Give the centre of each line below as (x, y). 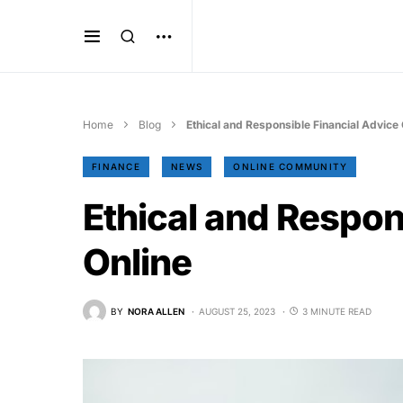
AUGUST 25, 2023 (237, 311)
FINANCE (116, 166)
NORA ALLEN (156, 311)
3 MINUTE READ (337, 311)
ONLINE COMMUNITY (291, 166)
